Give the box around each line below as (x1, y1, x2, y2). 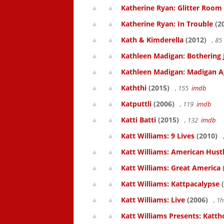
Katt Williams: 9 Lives (121, 131, 194, 140)
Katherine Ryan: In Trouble (121, 19, 213, 28)
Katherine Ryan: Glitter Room (121, 3, 222, 12)
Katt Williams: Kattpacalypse (121, 179, 219, 188)
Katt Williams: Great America (121, 163, 220, 172)
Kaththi (121, 83, 146, 92)
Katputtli (121, 99, 151, 108)
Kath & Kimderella (121, 35, 183, 44)
